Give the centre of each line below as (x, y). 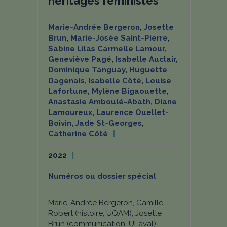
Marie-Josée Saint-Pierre (119, 38)
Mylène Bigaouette (129, 91)
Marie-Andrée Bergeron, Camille (106, 203)
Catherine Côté (78, 134)
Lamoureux (70, 112)
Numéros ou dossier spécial (102, 176)
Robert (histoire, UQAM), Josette (105, 213)
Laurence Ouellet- (133, 112)
